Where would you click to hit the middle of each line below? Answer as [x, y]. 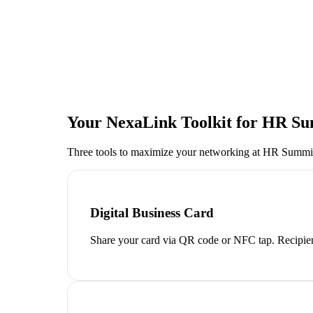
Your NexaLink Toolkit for [165, 122]
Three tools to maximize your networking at [165, 152]
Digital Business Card [152, 213]
